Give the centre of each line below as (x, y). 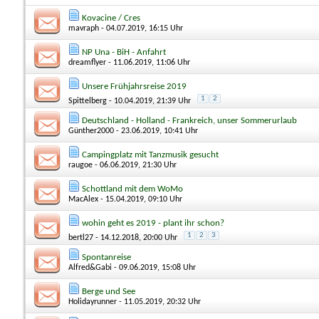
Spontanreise (106, 257)
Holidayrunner (93, 302)
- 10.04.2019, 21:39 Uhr (149, 101)
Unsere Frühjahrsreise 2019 (134, 86)
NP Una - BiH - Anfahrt (124, 52)
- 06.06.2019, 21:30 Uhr (135, 165)
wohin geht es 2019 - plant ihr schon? (153, 223)
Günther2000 (91, 131)
